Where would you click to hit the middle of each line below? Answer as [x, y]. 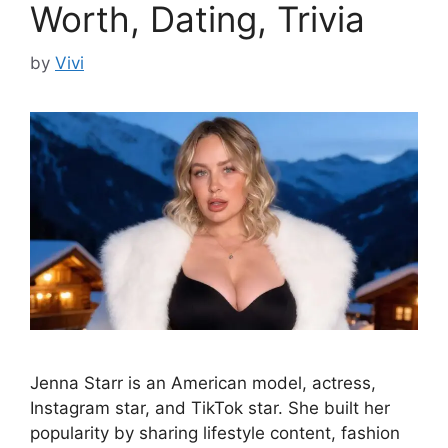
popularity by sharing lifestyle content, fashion [215, 433]
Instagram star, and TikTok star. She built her [210, 408]
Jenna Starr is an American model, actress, [203, 383]
